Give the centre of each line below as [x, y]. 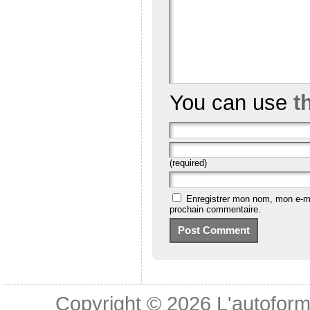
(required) [188, 163]
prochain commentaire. [215, 209]
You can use [231, 102]
